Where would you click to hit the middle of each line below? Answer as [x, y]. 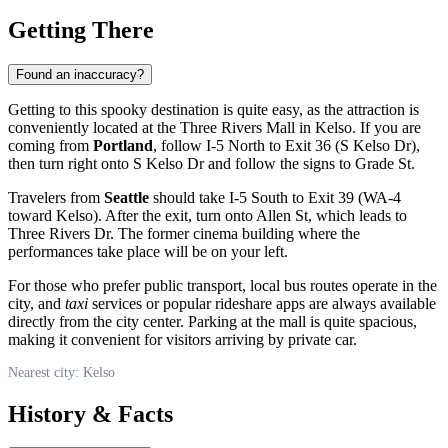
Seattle [126, 197]
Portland [123, 145]
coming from [50, 145]
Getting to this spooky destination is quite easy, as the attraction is [213, 109]
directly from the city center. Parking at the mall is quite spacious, [212, 321]
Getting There [81, 29]
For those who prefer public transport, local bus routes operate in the [222, 285]
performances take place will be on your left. [148, 251]
